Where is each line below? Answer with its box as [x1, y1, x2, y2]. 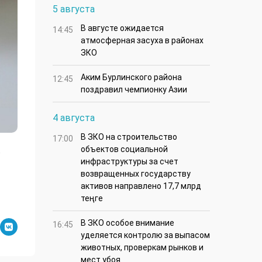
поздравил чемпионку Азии [81, 85, 187, 95]
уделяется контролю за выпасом [81, 230, 210, 240]
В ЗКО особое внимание [81, 218, 174, 228]
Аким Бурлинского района [81, 73, 182, 82]
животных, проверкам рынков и [81, 243, 204, 253]
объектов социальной [81, 144, 168, 154]
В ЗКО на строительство [81, 132, 177, 142]
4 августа [53, 112, 95, 124]
